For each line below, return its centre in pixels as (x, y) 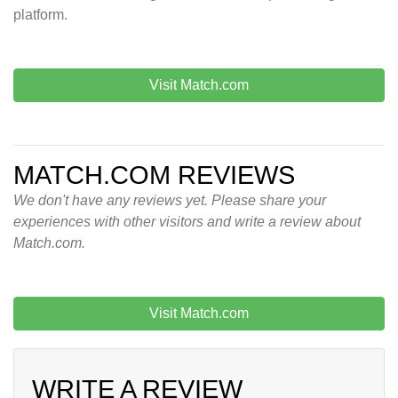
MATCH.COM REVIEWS (154, 175)
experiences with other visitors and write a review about (187, 222)
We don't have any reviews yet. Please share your (170, 201)
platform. (40, 15)
